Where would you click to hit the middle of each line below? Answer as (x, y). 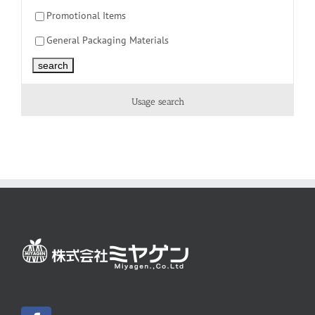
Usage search (157, 102)
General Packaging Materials (108, 40)
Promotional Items (86, 15)
